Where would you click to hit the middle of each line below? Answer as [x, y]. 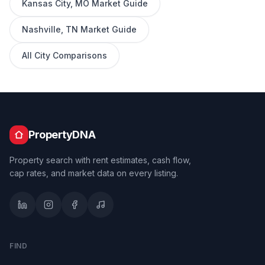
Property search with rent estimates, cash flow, [100, 160]
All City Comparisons [64, 55]
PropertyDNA [62, 135]
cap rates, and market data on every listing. [94, 173]
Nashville [41, 29]
